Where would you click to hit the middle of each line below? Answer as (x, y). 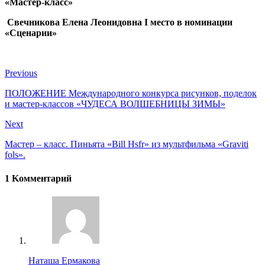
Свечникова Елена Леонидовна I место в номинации (119, 22)
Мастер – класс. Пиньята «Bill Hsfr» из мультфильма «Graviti (127, 144)
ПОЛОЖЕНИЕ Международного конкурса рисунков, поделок (131, 93)
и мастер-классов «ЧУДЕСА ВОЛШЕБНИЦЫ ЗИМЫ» (115, 104)
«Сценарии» (31, 33)
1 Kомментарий (38, 178)
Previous (21, 73)
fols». (15, 155)
